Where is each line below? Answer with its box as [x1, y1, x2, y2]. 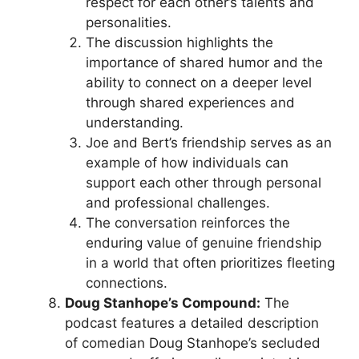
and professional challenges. [85, 195, 270, 211]
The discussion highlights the [85, 34, 273, 50]
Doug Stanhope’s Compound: [65, 295, 260, 311]
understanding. [85, 115, 184, 131]
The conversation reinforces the [85, 215, 290, 231]
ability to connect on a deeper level [85, 75, 312, 91]
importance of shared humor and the [85, 54, 323, 71]
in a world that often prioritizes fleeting [85, 255, 335, 271]
